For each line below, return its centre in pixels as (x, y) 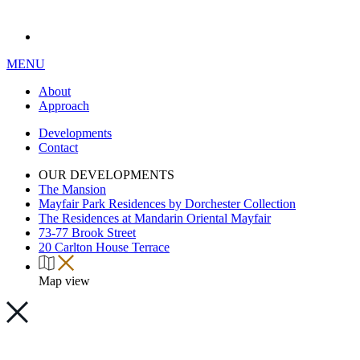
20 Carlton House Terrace (104, 247)
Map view (64, 281)
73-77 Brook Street (87, 233)
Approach (64, 106)
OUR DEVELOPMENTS (106, 175)
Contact (58, 147)
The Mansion (72, 189)
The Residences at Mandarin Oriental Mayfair (155, 218)
